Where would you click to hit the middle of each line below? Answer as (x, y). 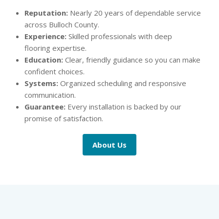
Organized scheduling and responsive (122, 83)
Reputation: (46, 12)
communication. (51, 95)
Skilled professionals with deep (119, 36)
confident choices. (55, 71)
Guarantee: (45, 106)
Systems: (41, 83)
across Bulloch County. (63, 24)
